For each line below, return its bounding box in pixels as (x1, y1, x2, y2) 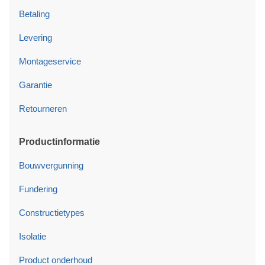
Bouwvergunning (19, 160, 83, 170)
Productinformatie (19, 136, 100, 147)
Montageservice (19, 56, 81, 66)
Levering (19, 32, 52, 43)
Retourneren (19, 103, 67, 114)
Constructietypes (19, 207, 85, 218)
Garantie (19, 79, 52, 90)
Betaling (19, 8, 50, 19)
